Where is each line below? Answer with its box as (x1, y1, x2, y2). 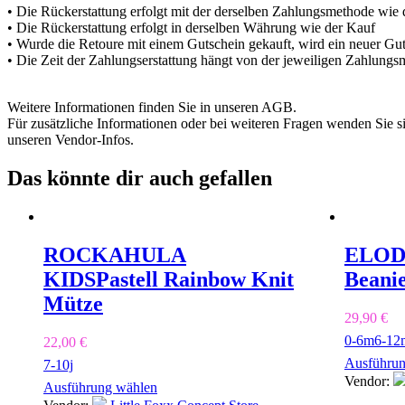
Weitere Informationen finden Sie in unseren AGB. (7, 99, 297, 115)
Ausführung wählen (43, 379, 157, 395)
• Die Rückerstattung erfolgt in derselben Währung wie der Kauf (7, 19, 375, 35)
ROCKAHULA (43, 242, 186, 267)
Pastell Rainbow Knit (96, 267, 294, 291)
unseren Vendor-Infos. (7, 131, 134, 147)
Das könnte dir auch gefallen (7, 165, 272, 190)
